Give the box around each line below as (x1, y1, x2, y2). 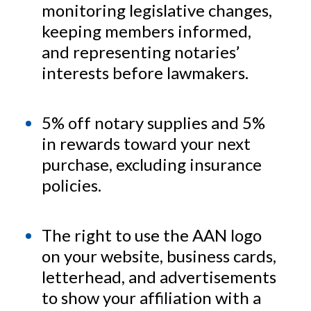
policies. (42, 175, 101, 196)
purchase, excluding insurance (42, 154, 262, 175)
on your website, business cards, (42, 246, 276, 267)
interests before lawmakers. (42, 62, 249, 83)
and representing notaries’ (42, 42, 239, 62)
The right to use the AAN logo (42, 225, 262, 246)
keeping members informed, (42, 21, 251, 42)
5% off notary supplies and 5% (42, 112, 265, 133)
